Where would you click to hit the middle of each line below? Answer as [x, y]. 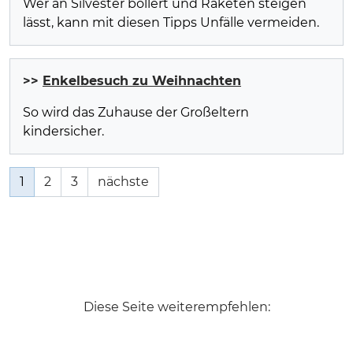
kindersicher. [63, 131]
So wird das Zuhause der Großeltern [136, 112]
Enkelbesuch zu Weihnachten [142, 80]
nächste [123, 181]
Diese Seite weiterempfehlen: [176, 307]
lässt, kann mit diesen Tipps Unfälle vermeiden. [171, 22]
